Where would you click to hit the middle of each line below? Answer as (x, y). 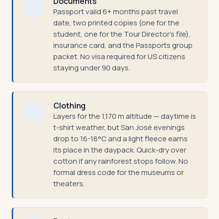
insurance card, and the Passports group (123, 45)
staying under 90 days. (92, 68)
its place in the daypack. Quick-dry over (120, 150)
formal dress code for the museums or (119, 172)
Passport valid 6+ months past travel (116, 11)
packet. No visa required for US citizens (119, 56)
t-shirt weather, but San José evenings (119, 127)
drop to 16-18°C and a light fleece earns (120, 139)
